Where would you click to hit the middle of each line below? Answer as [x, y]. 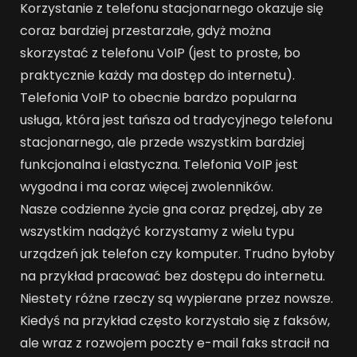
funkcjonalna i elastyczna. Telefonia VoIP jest [159, 165]
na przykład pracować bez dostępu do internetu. [173, 277]
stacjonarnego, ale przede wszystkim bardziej [162, 143]
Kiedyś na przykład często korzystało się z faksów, [175, 321]
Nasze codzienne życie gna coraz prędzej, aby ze [171, 210]
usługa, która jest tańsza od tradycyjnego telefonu [176, 120]
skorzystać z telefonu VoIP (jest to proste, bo [160, 53]
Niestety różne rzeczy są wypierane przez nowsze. [177, 299]
